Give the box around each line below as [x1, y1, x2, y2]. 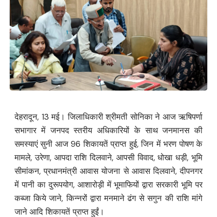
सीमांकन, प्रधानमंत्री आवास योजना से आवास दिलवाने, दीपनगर [15, 166, 202, 177]
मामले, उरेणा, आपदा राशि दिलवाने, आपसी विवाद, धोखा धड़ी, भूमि [15, 152, 202, 163]
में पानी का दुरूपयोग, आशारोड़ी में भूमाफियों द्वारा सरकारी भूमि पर [15, 179, 202, 190]
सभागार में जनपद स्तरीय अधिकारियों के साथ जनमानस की [15, 125, 202, 136]
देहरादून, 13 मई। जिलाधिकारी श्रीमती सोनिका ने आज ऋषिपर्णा [15, 111, 202, 123]
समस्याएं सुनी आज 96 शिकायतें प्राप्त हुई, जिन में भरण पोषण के [15, 139, 202, 150]
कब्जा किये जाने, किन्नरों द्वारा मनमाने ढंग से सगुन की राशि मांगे [15, 193, 202, 204]
